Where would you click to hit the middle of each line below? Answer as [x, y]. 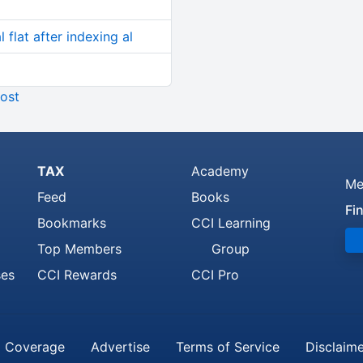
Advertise [120, 347]
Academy [220, 171]
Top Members [79, 249]
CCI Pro [215, 275]
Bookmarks [72, 223]
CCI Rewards [77, 275]
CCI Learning [231, 223]
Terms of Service [228, 347]
